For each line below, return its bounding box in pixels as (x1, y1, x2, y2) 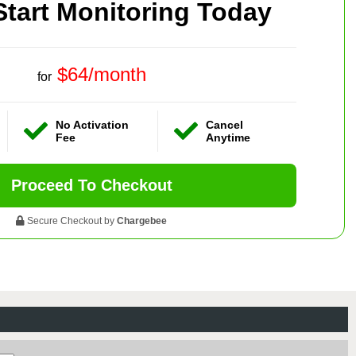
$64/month (56, 63, 146, 85)
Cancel (205, 118, 243, 131)
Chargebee (117, 215, 167, 226)
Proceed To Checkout (10, 176, 172, 194)
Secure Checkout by (25, 215, 117, 226)
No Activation (56, 118, 130, 131)
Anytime (205, 130, 250, 144)
